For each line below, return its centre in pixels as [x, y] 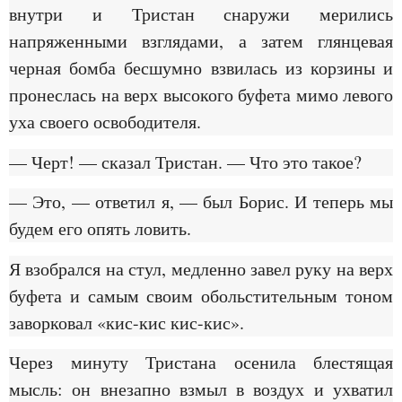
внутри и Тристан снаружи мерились [201, 14]
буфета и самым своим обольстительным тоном [201, 295]
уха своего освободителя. [105, 122]
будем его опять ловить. [100, 229]
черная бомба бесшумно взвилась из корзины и [201, 68]
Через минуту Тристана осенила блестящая [201, 362]
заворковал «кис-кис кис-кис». [127, 322]
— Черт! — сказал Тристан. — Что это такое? [185, 162]
